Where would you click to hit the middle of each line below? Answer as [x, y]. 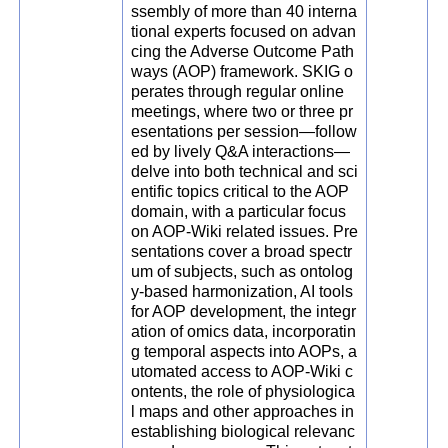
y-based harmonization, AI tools [242, 292]
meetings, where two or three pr [242, 112]
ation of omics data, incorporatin [244, 332]
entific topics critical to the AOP [240, 192]
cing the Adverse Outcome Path [243, 52]
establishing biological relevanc [243, 432]
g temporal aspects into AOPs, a [244, 352]
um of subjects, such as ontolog [242, 272]
